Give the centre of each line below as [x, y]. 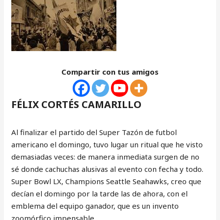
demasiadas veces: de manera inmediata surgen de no [106, 157]
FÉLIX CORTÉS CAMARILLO [77, 104]
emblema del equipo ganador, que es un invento [95, 206]
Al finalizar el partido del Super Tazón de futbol [94, 132]
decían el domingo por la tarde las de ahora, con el [100, 193]
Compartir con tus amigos [110, 72]
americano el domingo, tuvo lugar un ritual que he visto [107, 144]
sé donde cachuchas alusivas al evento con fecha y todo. [108, 169]
